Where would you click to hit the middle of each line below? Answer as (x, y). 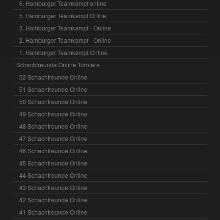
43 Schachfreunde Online (54, 187)
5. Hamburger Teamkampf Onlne (63, 15)
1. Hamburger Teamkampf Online (64, 52)
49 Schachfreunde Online (54, 113)
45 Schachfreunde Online (54, 163)
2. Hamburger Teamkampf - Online (65, 40)
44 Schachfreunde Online (54, 175)
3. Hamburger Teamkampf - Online (65, 27)
